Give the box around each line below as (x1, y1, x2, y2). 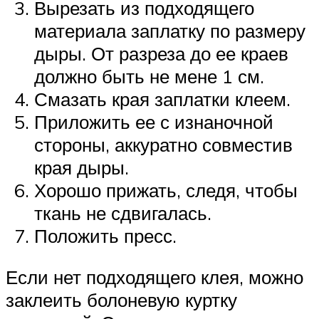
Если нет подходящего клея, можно (6, 265, 303, 288)
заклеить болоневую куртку (6, 288, 237, 311)
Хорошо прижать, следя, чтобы (34, 179, 298, 202)
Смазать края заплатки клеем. (34, 88, 291, 111)
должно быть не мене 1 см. (34, 65, 264, 88)
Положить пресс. (34, 224, 177, 248)
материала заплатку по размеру (34, 19, 305, 43)
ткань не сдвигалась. (34, 202, 211, 225)
